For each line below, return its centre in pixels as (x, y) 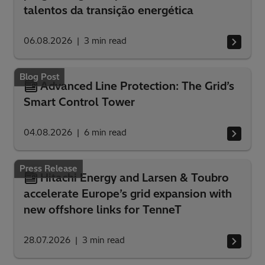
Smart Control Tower (79, 102)
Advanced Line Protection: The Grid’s (137, 86)
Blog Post (39, 77)
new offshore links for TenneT (103, 210)
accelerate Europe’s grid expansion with (128, 194)
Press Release (49, 169)
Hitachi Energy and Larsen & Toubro (135, 178)
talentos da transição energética (109, 11)
